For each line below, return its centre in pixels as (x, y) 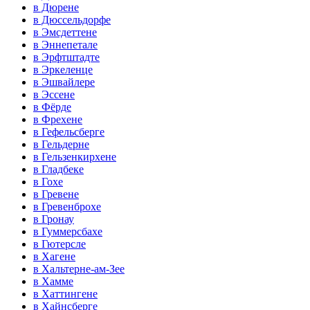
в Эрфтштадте (66, 57)
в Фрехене (58, 120)
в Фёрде (52, 107)
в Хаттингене (65, 294)
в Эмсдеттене (65, 33)
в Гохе (48, 182)
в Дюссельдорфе (72, 20)
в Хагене (54, 257)
